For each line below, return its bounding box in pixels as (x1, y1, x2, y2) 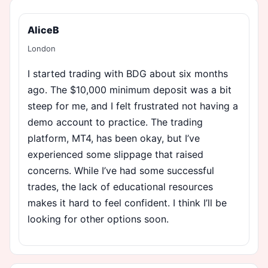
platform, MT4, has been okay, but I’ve (28, 132, 200, 144)
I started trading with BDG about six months (28, 67, 228, 80)
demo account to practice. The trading (28, 115, 203, 128)
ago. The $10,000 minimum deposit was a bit (28, 83, 232, 96)
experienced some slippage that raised (28, 148, 203, 160)
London (28, 43, 56, 53)
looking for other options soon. (28, 212, 169, 225)
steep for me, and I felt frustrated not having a (28, 99, 238, 112)
